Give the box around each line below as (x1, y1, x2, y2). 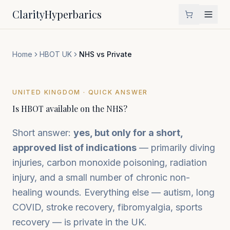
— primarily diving (137, 142, 215, 153)
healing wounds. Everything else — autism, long (12, 187, 215, 198)
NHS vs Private (79, 50, 132, 59)
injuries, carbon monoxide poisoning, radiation (12, 157, 207, 168)
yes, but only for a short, (73, 127, 183, 138)
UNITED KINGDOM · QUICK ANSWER (12, 88, 148, 96)
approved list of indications (12, 142, 137, 153)
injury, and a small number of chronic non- (12, 172, 190, 183)
